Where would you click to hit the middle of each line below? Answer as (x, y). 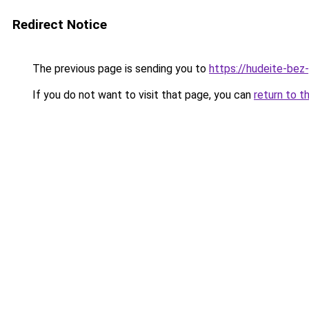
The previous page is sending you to (119, 69)
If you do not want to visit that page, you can (142, 95)
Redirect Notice (60, 24)
